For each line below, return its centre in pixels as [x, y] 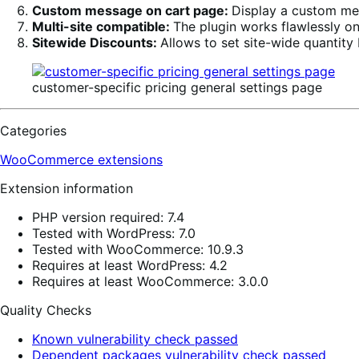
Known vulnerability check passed [135, 339]
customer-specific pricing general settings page [177, 88]
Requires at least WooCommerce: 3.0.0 [150, 282]
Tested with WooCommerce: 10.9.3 [138, 250]
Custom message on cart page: [132, 11]
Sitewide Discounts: [96, 43]
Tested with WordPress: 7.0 [114, 234]
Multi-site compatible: [103, 27]
